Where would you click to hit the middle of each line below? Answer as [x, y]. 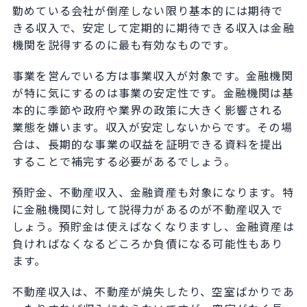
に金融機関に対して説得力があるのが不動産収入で [148, 209]
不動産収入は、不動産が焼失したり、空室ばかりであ [153, 292]
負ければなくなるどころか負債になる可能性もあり [148, 244]
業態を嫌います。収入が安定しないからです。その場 [152, 127]
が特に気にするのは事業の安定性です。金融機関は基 [153, 93]
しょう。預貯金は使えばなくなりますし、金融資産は [153, 226]
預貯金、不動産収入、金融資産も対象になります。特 [153, 192]
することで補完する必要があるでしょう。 [124, 161]
